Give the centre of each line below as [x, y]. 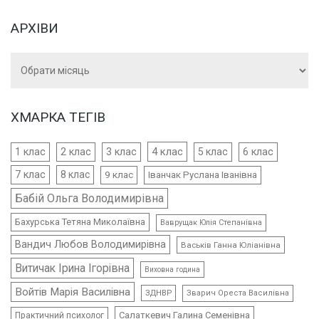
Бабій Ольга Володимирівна [89, 199]
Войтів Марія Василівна [73, 292]
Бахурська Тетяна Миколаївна [80, 222]
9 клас [119, 175]
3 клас [121, 152]
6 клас [258, 152]
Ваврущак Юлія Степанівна [211, 223]
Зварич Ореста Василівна [238, 293]
